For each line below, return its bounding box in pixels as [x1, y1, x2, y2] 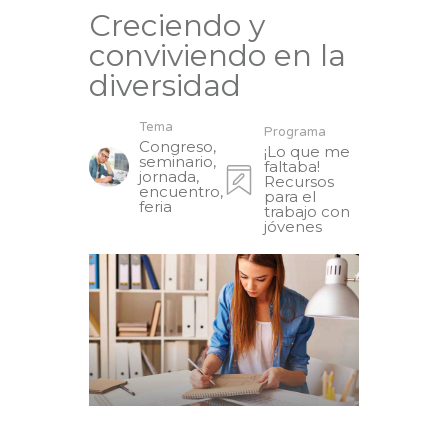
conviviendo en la [89, 37, 346, 74]
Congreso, [139, 137, 216, 156]
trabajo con [264, 202, 350, 221]
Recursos [264, 172, 334, 191]
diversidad [89, 67, 241, 104]
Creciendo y [89, 7, 265, 44]
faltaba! [264, 157, 320, 176]
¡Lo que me [264, 142, 350, 161]
